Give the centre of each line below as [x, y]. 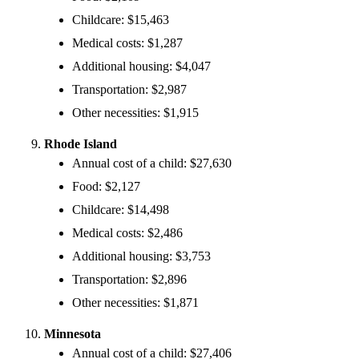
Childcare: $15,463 [121, 19]
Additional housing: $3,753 [141, 256]
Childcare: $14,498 [121, 209]
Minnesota [73, 333]
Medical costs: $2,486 [127, 232]
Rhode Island [81, 143]
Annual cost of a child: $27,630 [152, 163]
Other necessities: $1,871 [135, 302]
